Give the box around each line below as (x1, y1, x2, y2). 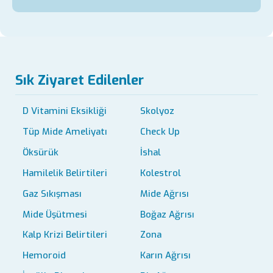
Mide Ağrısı (140, 187, 189, 200)
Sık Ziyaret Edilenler (15, 71, 144, 90)
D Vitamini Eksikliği (22, 105, 107, 118)
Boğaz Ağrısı (140, 208, 194, 221)
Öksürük (22, 146, 58, 158)
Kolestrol (140, 166, 181, 179)
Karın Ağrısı (140, 249, 191, 262)
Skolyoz (140, 105, 174, 118)
